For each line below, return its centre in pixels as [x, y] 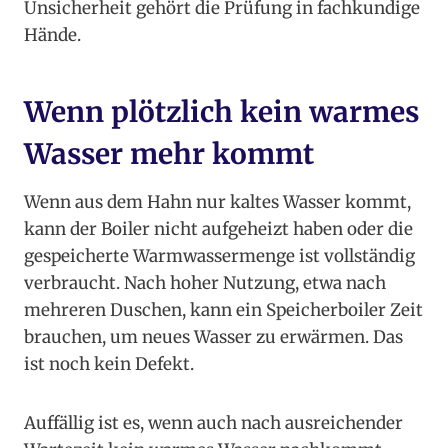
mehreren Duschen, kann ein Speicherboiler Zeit [223, 310]
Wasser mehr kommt [169, 154]
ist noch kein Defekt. [109, 364]
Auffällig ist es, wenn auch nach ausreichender [213, 423]
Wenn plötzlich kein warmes [221, 112]
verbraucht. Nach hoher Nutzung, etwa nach [205, 283]
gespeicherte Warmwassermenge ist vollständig [219, 256]
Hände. [52, 35]
